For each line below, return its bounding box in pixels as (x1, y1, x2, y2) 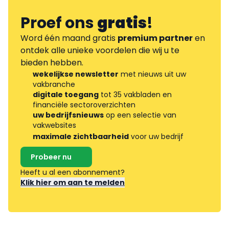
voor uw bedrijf (129, 131, 184, 142)
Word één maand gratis (20, 32, 118, 44)
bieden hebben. (20, 57, 83, 69)
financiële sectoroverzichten (33, 100, 135, 110)
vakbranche (33, 79, 75, 90)
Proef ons (20, 12, 97, 34)
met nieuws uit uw (119, 69, 186, 80)
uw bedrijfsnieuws (33, 110, 104, 121)
